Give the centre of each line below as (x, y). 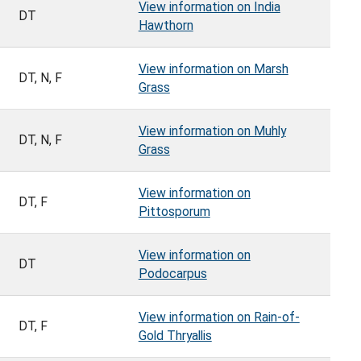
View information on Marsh (213, 69)
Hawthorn (166, 26)
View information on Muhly (212, 131)
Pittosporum (174, 212)
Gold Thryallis (175, 336)
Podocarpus (172, 274)
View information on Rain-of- (219, 317)
